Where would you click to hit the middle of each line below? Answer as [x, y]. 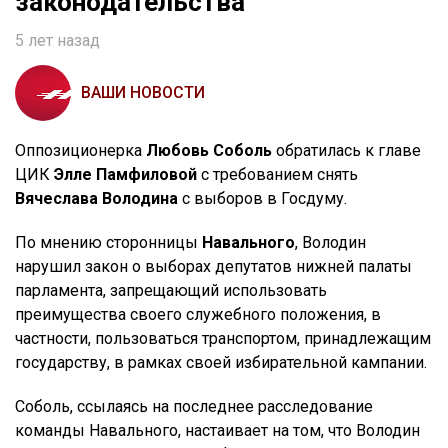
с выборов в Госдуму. [262, 199]
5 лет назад [57, 41]
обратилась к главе [346, 151]
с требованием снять [277, 175]
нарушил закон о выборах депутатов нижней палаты [213, 267]
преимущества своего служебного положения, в [198, 315]
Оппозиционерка [80, 151]
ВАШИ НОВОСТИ [143, 93]
